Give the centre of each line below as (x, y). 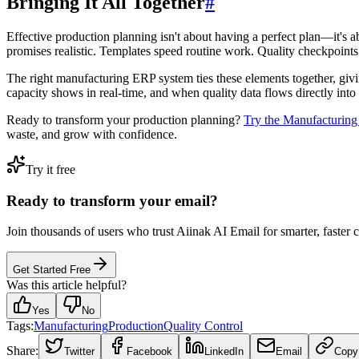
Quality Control (203, 326)
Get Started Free (52, 270)
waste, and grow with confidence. (92, 134)
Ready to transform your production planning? (125, 120)
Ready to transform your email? (112, 200)
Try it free (50, 169)
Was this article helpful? (67, 285)
